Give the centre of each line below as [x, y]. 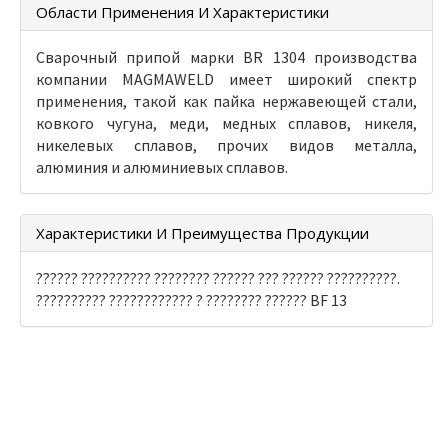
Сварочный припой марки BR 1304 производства [226, 56]
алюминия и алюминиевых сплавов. [162, 166]
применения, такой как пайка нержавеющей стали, [226, 100]
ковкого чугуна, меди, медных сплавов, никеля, [226, 122]
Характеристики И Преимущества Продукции [202, 232]
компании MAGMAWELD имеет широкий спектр [226, 78]
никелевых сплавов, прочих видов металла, [226, 144]
